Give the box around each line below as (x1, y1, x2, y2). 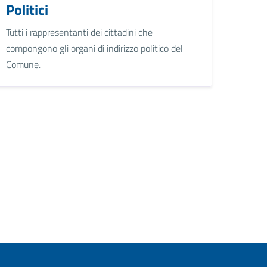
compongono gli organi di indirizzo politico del (6, 41, 184, 55)
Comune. (6, 57, 41, 72)
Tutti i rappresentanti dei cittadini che (6, 24, 153, 39)
